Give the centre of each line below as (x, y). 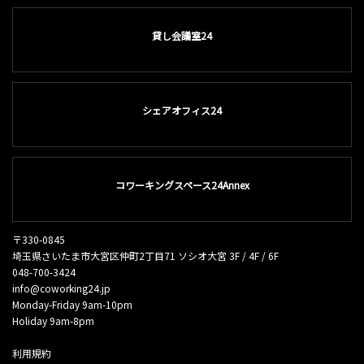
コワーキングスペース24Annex (182, 185)
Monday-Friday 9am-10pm (72, 304)
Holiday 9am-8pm (53, 321)
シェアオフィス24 (182, 110)
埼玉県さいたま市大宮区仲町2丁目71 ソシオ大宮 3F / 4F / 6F (145, 256)
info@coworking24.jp (61, 288)
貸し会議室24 (182, 35)
